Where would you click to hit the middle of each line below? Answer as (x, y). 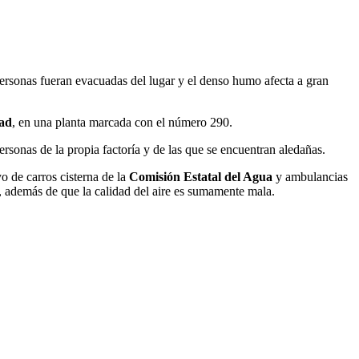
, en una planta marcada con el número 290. (122, 122)
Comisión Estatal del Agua (201, 176)
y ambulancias (310, 176)
